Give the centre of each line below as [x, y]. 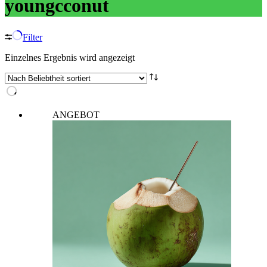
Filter [32, 37]
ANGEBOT [76, 114]
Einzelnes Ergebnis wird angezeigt [70, 57]
